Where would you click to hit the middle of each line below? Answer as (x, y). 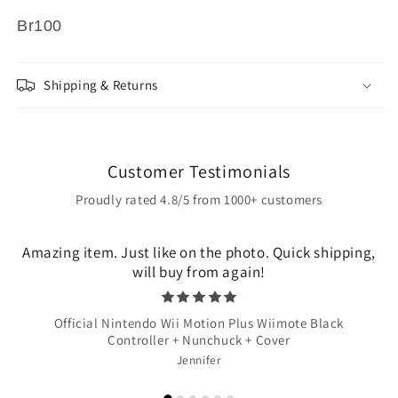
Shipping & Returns (101, 85)
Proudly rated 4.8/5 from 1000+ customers (199, 200)
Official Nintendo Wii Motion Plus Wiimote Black (199, 323)
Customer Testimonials (199, 172)
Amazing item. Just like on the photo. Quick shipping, (199, 253)
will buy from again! (199, 272)
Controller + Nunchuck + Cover (199, 340)
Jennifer (199, 360)
